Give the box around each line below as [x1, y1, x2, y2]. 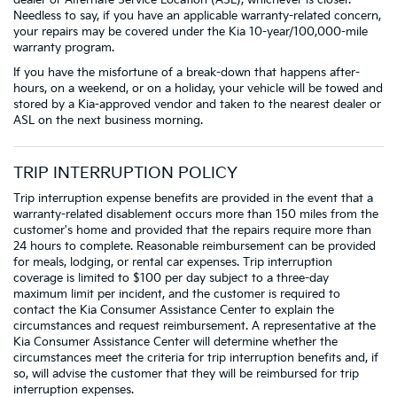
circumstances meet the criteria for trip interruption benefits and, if [13, 350, 378, 365]
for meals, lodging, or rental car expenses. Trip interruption [13, 254, 332, 269]
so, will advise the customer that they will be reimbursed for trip [13, 366, 359, 381]
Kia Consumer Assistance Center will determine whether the [13, 334, 338, 349]
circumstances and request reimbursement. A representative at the [13, 318, 376, 333]
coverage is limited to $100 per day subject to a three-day [13, 270, 329, 285]
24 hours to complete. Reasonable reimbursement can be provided [13, 238, 376, 253]
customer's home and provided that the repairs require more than [13, 222, 371, 237]
